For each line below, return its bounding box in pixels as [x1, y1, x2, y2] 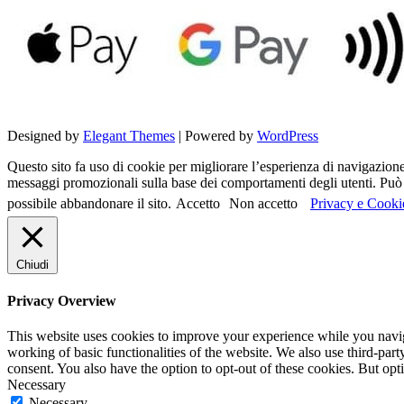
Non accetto [229, 195, 298, 211]
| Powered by [175, 127, 257, 143]
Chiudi [16, 257, 49, 271]
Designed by [7, 127, 83, 143]
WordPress [257, 127, 318, 143]
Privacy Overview [7, 292, 116, 308]
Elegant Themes [83, 127, 175, 143]
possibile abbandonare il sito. [7, 195, 171, 211]
